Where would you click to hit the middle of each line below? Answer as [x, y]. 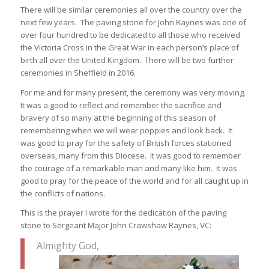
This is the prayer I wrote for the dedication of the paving [123, 212]
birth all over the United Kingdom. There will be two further [127, 60]
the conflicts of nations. [62, 193]
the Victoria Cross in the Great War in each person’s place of [129, 48]
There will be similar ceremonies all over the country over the [131, 10]
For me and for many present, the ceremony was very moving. [134, 92]
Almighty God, [68, 245]
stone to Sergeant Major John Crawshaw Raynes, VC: [116, 225]
